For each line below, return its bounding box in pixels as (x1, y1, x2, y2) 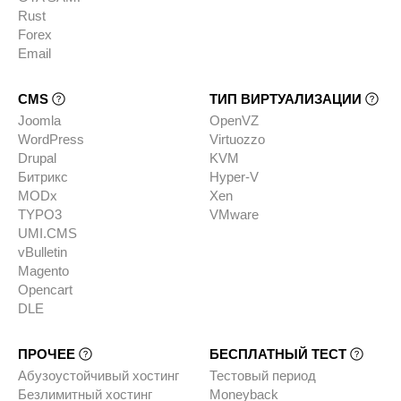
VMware (209, 207, 259, 223)
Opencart (18, 282, 73, 298)
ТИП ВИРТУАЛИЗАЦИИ (209, 91, 365, 107)
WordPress (18, 132, 84, 148)
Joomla (18, 113, 61, 129)
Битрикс (18, 169, 68, 185)
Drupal (18, 150, 56, 166)
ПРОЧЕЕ (18, 346, 79, 363)
